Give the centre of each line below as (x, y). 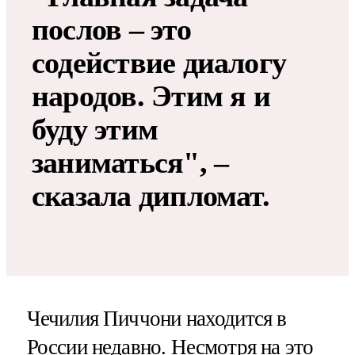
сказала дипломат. (151, 196)
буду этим (95, 130)
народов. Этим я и (151, 96)
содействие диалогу (159, 63)
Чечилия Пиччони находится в (157, 318)
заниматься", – (130, 163)
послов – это (111, 30)
